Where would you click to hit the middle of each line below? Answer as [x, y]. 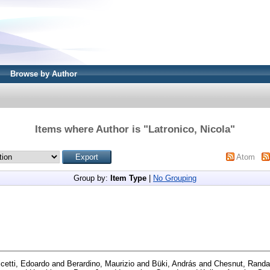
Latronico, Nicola [189, 129]
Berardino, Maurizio [101, 263]
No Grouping [175, 178]
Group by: [92, 178]
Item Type [128, 178]
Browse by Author [44, 74]
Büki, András [174, 263]
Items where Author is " [92, 129]
